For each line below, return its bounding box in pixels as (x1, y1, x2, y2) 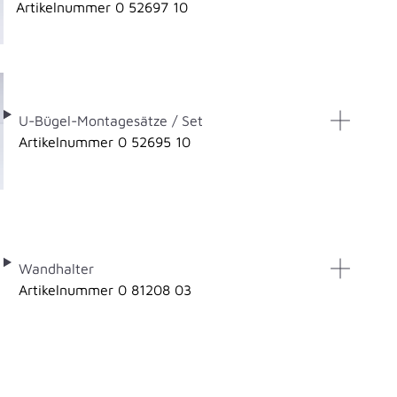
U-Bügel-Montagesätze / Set (18, 112, 203, 128)
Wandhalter (18, 260, 94, 276)
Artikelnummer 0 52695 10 (18, 133, 191, 150)
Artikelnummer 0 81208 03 (18, 281, 191, 298)
